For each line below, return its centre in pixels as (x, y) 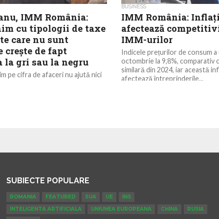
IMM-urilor (147, 39)
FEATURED (61, 197)
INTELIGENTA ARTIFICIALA (46, 209)
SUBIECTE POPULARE (48, 181)
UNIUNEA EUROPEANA (121, 209)
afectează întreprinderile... (162, 78)
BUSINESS (133, 6)
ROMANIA (23, 197)
